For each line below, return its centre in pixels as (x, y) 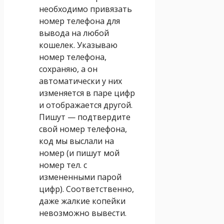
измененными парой (80, 177)
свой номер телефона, (83, 129)
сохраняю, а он (68, 69)
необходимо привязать (85, 9)
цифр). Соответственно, (86, 189)
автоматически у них (80, 81)
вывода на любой (74, 33)
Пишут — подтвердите (85, 117)
